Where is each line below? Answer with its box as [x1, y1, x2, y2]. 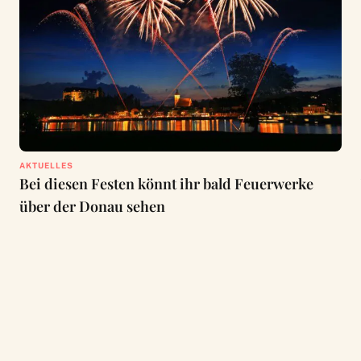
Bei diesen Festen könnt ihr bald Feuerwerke [19, 174, 313, 194]
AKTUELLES [19, 160, 73, 171]
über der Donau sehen [19, 197, 165, 217]
